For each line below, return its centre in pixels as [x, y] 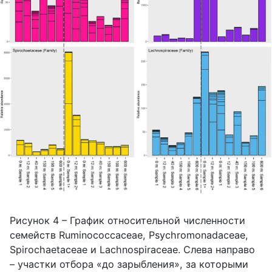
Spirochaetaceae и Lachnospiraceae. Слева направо [132, 249]
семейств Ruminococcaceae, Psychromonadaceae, [129, 235]
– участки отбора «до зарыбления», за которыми [129, 264]
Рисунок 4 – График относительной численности [127, 220]
